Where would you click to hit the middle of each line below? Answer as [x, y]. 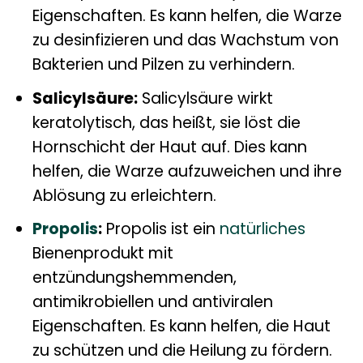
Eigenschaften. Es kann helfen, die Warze [187, 16]
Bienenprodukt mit [102, 254]
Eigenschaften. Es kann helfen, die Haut [181, 327]
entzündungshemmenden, [134, 278]
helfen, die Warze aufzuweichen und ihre [187, 171]
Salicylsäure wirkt [205, 98]
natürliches [262, 229]
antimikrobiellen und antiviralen [152, 302]
